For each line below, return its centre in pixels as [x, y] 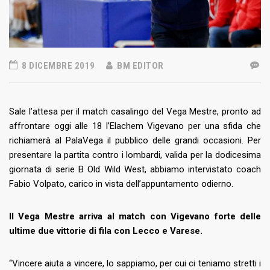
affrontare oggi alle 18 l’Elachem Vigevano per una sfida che [135, 126]
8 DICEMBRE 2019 [57, 66]
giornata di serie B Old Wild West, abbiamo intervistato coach [135, 170]
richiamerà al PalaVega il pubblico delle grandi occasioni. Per [135, 141]
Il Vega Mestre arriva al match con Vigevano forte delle [135, 217]
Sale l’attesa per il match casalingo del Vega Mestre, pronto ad [135, 112]
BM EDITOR [139, 66]
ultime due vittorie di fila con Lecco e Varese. [106, 231]
